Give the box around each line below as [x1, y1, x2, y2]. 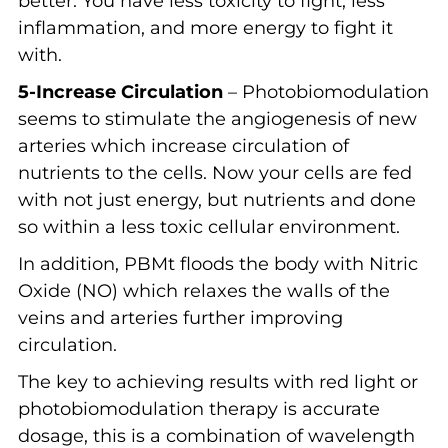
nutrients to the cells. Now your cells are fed [17, 161, 412, 184]
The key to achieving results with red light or [17, 370, 418, 393]
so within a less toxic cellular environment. [17, 215, 400, 238]
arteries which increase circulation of [17, 134, 349, 157]
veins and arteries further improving [17, 306, 343, 329]
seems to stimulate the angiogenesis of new [17, 107, 417, 130]
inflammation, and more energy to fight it [17, 16, 393, 39]
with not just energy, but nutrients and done [17, 188, 416, 211]
